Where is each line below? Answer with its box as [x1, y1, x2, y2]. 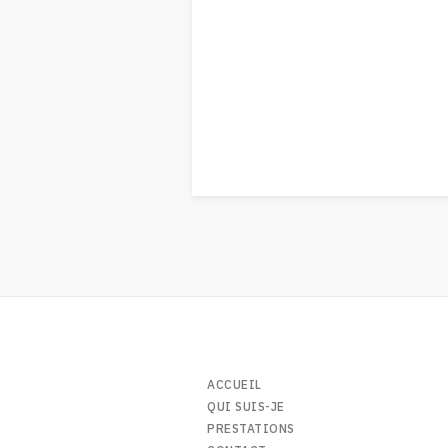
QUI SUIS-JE [207, 399, 285, 415]
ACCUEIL [207, 377, 262, 393]
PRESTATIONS [207, 421, 295, 437]
